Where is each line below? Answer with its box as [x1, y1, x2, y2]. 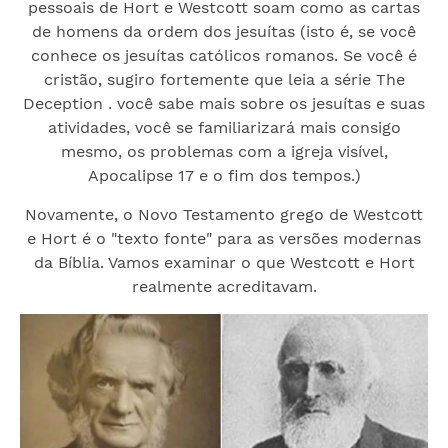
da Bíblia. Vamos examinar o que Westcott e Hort [33, 253, 415, 272]
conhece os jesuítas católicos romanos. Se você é [31, 46, 417, 65]
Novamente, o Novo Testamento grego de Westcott [25, 205, 423, 224]
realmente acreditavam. [131, 277, 317, 296]
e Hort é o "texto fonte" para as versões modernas [27, 229, 421, 248]
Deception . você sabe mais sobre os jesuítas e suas [23, 94, 425, 113]
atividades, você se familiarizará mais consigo [47, 118, 401, 137]
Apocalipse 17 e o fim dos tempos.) [87, 166, 361, 185]
